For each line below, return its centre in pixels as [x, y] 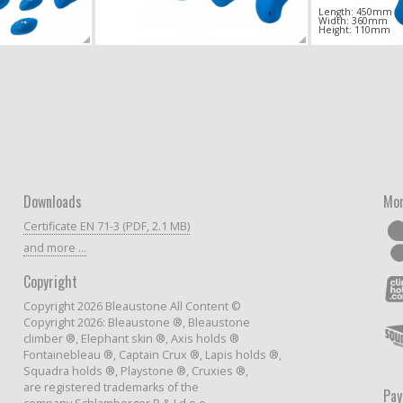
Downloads [53, 201]
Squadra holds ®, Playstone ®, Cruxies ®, [136, 371]
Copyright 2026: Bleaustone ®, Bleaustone [137, 322]
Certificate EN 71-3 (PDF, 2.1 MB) [107, 226]
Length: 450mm [355, 12]
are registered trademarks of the [111, 387]
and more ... [55, 247]
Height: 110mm [354, 30]
